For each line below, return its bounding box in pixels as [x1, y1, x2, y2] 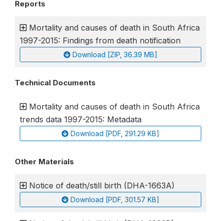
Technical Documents [15, 78, 96, 87]
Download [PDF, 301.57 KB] [71, 195, 159, 204]
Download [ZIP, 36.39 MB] [73, 50, 157, 59]
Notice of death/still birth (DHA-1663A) [29, 181, 175, 190]
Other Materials [15, 157, 74, 166]
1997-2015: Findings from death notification [20, 36, 181, 45]
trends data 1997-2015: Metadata [20, 114, 142, 124]
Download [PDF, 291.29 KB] [71, 129, 159, 138]
